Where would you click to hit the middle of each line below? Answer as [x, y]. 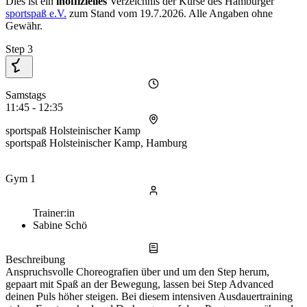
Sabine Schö [60, 225]
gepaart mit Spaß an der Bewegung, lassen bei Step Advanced [139, 284]
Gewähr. [24, 26]
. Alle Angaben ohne [228, 14]
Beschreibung [35, 260]
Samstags [26, 95]
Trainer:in [54, 213]
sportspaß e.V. [36, 14]
